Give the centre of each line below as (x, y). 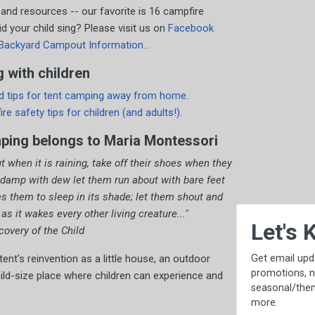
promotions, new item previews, (132, 273)
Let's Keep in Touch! (159, 232)
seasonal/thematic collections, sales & (147, 288)
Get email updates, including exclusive (145, 258)
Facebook (191, 28)
